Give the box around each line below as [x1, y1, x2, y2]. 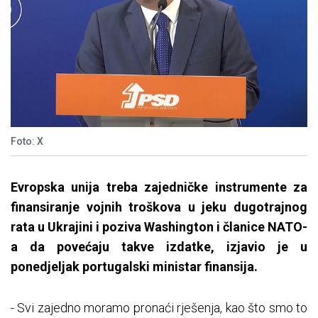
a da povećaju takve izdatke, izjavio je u [11, 239, 307, 255]
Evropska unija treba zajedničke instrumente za [11, 180, 307, 195]
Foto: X [11, 136, 43, 148]
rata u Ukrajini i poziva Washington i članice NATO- [11, 219, 307, 235]
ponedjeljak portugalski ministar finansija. [11, 259, 258, 275]
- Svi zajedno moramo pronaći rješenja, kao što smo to [11, 300, 307, 316]
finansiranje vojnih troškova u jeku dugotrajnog [11, 199, 307, 215]
